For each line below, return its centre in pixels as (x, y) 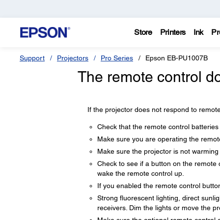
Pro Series (117, 58)
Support (32, 58)
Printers (173, 32)
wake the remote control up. (140, 173)
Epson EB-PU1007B (177, 58)
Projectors (73, 58)
